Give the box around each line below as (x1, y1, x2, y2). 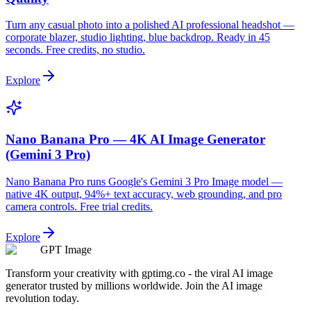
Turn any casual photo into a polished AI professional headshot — (6, 19, 294, 31)
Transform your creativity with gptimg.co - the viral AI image (6, 267, 273, 279)
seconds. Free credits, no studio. (6, 44, 145, 56)
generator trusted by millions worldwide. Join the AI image (6, 279, 262, 292)
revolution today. (6, 292, 79, 304)
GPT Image (40, 243, 92, 255)
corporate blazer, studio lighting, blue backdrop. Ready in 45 (6, 31, 270, 44)
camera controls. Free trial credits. (6, 200, 153, 212)
